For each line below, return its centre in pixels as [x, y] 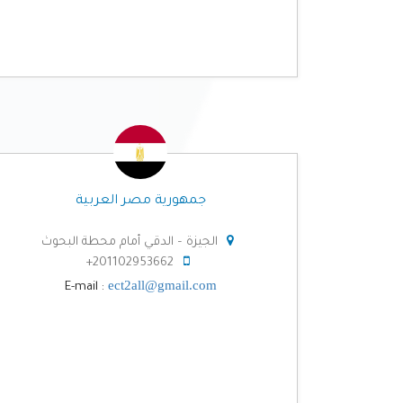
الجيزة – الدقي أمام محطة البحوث [129, 242]
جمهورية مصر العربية [140, 201]
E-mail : [86, 287]
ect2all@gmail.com [162, 285]
